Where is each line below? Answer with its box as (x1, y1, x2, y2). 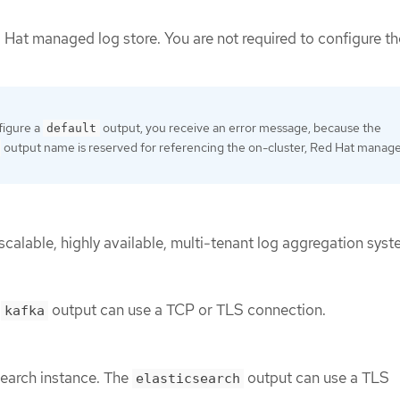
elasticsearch (136, 370, 240, 387)
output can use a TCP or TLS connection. (48, 300, 326, 321)
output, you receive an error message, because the (100, 120, 381, 137)
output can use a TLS (244, 367, 389, 387)
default (46, 121, 96, 136)
